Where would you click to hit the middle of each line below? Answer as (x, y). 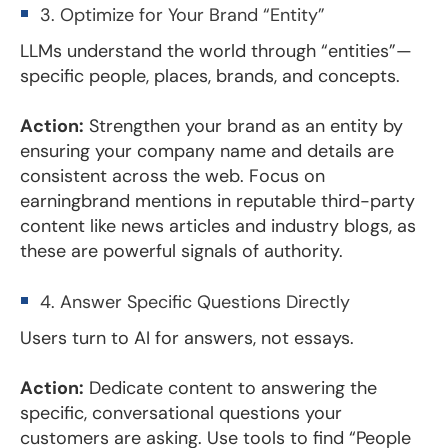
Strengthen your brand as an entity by (243, 125)
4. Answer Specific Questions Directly (195, 301)
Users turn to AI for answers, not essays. (187, 337)
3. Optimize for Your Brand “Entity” (182, 14)
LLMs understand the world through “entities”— (216, 50)
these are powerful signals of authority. (181, 250)
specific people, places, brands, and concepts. (210, 75)
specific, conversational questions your (181, 412)
